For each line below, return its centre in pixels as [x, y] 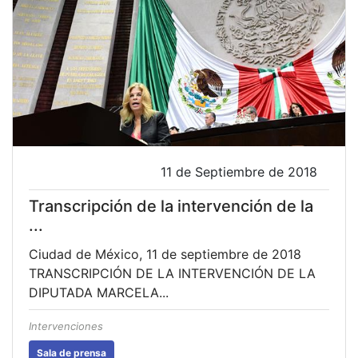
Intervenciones [66, 326]
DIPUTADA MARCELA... [99, 292]
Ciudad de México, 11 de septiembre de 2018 [169, 254]
